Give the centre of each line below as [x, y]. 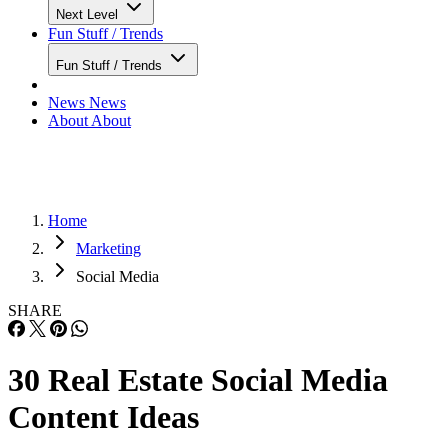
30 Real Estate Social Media [198, 380]
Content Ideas [103, 417]
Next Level [89, 14]
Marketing [108, 248]
